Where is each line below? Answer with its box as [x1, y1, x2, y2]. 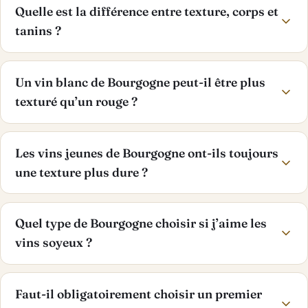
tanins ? [14, 23, 61, 38]
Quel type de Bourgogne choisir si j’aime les [14, 216, 267, 231]
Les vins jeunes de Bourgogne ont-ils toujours [14, 145, 278, 160]
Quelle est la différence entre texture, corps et [14, 4, 278, 19]
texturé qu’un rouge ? [14, 93, 137, 109]
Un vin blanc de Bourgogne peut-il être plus [14, 74, 265, 89]
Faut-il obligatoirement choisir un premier [14, 287, 262, 302]
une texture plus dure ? [14, 164, 148, 179]
